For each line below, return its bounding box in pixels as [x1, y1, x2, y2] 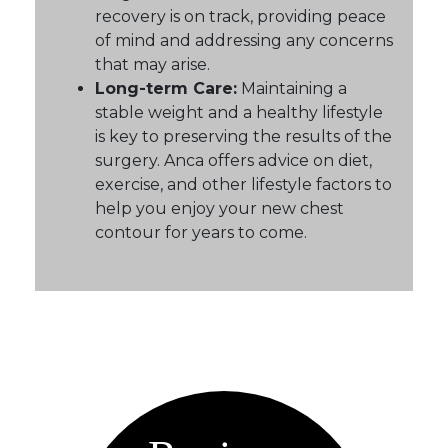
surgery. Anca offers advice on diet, [95, 151, 372, 171]
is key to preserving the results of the [95, 127, 392, 147]
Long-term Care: [95, 79, 237, 99]
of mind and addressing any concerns [95, 31, 393, 51]
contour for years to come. [95, 223, 307, 243]
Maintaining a [237, 79, 347, 99]
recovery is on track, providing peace [95, 7, 386, 27]
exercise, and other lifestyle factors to [95, 175, 392, 195]
